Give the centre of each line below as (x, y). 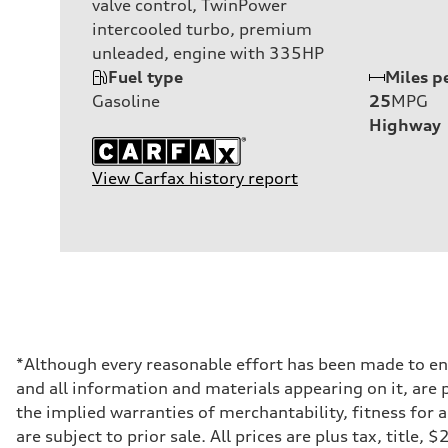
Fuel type (145, 76)
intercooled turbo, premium (202, 28)
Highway (405, 124)
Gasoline (126, 100)
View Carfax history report (195, 177)
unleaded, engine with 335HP (208, 52)
